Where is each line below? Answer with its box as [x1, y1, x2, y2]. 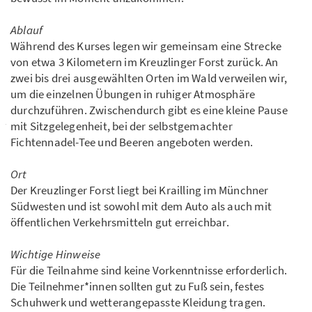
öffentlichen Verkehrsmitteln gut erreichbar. [10, 214, 229, 231]
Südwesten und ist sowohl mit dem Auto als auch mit [10, 198, 272, 214]
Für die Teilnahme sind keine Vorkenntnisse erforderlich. [10, 263, 288, 279]
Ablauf [10, 22, 43, 38]
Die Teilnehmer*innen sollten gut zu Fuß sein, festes [10, 279, 265, 295]
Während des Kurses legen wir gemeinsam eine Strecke [10, 38, 282, 54]
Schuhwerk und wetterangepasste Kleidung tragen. [10, 295, 266, 311]
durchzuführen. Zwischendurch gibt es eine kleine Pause [10, 102, 288, 118]
